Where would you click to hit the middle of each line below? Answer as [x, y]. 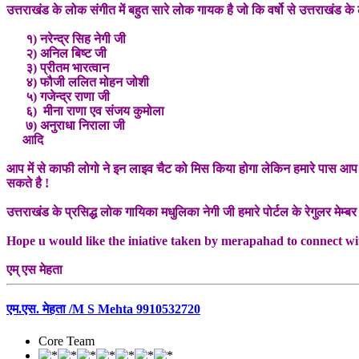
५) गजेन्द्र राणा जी [58, 97]
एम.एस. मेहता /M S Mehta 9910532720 [103, 309]
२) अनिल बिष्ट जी [56, 54]
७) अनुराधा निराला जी [66, 126]
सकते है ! [28, 184]
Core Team [67, 341]
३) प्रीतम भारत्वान [58, 68]
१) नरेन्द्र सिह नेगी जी [66, 39]
